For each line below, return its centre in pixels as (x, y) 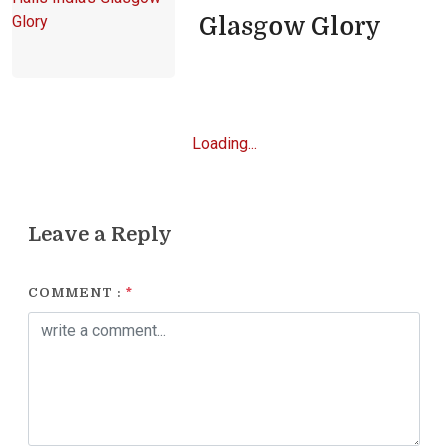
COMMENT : (77, 292)
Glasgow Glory (289, 26)
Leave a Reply (100, 234)
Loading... (224, 143)
